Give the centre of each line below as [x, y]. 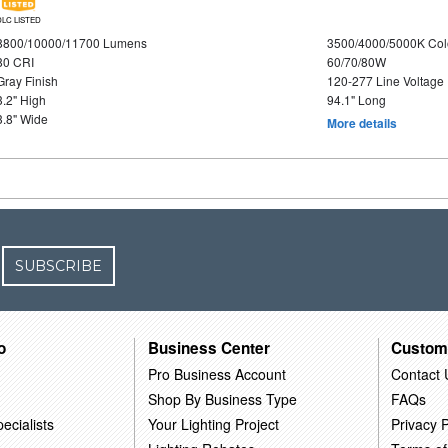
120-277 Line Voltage [385, 81]
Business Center [209, 348]
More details [361, 123]
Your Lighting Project [214, 424]
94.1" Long [356, 100]
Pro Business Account [217, 374]
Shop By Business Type [223, 399]
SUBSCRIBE [59, 266]
